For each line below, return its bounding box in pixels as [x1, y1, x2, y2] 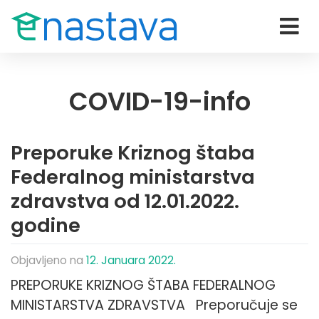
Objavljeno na [11, 253, 86, 268]
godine [11, 211, 80, 239]
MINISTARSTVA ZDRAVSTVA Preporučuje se [11, 296, 298, 315]
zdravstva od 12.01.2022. [11, 187, 239, 215]
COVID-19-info [68, 84, 251, 119]
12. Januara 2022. [86, 253, 176, 268]
